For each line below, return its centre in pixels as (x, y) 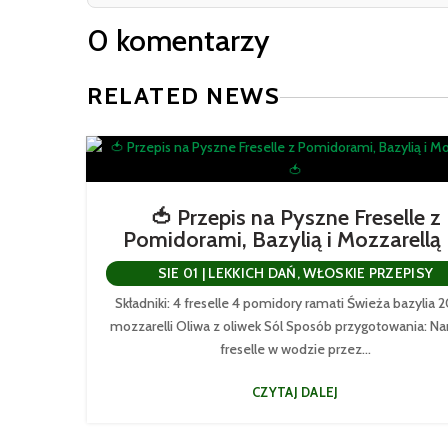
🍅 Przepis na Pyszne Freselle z (295, 217)
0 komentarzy (178, 40)
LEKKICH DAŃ (252, 272)
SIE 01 (178, 272)
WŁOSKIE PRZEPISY (368, 272)
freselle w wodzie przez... (295, 348)
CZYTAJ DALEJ (295, 391)
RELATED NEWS (183, 96)
